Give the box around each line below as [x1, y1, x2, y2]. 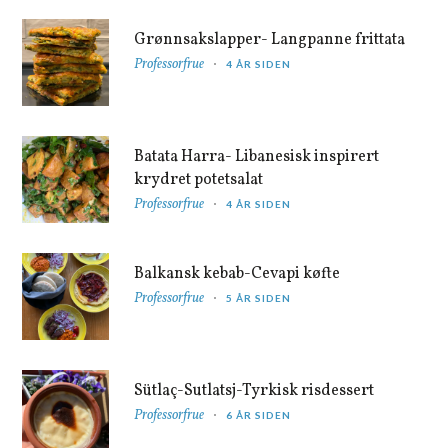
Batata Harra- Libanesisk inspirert [134, 145, 380, 168]
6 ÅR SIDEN [226, 408, 292, 421]
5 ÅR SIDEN [226, 291, 292, 304]
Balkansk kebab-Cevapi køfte [134, 262, 341, 285]
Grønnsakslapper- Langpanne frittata [134, 28, 406, 51]
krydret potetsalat [134, 168, 264, 191]
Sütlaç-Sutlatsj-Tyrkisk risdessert [134, 379, 375, 402]
